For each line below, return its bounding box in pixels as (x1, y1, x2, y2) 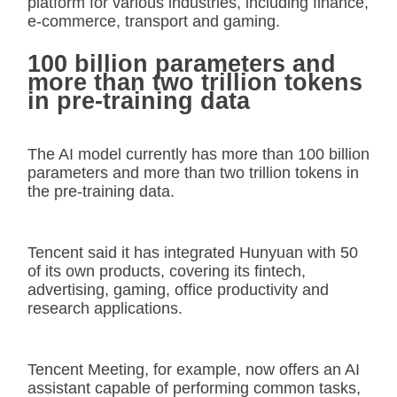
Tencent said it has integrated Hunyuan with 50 (27, 243, 358, 261)
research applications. (27, 299, 183, 317)
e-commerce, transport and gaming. (27, 12, 280, 30)
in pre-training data (27, 87, 250, 114)
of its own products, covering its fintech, (27, 261, 306, 280)
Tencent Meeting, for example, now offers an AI (27, 360, 360, 378)
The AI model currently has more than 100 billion (27, 144, 370, 163)
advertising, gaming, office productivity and (27, 280, 329, 299)
